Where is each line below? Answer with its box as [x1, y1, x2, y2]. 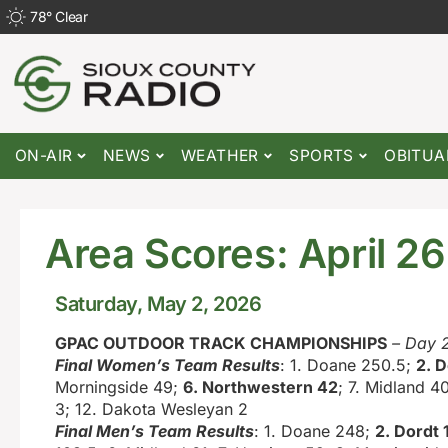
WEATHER [181, 146, 259, 166]
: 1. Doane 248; [254, 421, 375, 442]
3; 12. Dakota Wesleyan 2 [55, 399, 248, 420]
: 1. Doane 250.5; [280, 355, 416, 376]
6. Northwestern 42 [183, 377, 338, 398]
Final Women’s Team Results [55, 355, 280, 376]
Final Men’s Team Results [55, 421, 254, 442]
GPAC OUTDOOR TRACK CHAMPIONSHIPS [55, 333, 387, 354]
